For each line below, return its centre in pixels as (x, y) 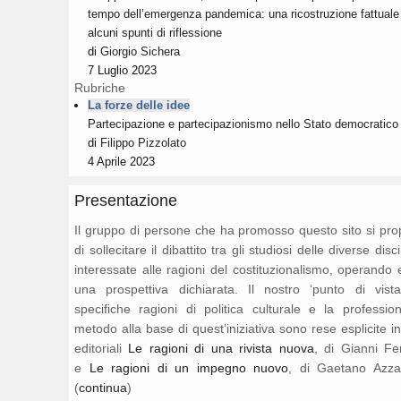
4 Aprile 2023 (121, 161)
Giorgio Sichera (140, 51)
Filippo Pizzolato (143, 142)
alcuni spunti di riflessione (155, 32)
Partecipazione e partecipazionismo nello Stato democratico (243, 124)
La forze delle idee (139, 105)
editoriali (102, 348)
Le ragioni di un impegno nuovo (189, 367)
